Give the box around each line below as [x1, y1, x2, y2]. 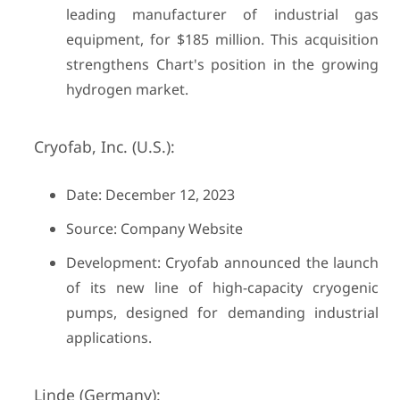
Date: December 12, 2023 [65, 185, 235, 204]
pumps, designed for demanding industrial [65, 303, 379, 322]
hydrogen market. [65, 79, 188, 99]
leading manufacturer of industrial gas [65, 4, 379, 24]
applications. [65, 328, 152, 347]
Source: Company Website [65, 219, 243, 238]
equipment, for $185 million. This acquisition [65, 29, 379, 49]
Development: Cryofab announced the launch [65, 253, 379, 272]
